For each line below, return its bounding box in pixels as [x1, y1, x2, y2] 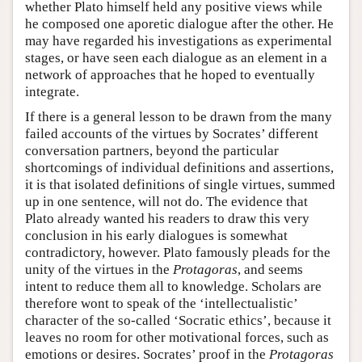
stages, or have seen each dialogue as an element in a [25, 50, 327, 66]
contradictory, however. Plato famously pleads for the [25, 245, 330, 261]
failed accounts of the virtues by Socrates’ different [25, 126, 318, 142]
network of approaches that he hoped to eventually [25, 67, 315, 83]
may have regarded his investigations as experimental [25, 33, 332, 49]
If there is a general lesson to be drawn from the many [25, 109, 332, 125]
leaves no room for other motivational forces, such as [25, 330, 329, 346]
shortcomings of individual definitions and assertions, [25, 160, 334, 176]
